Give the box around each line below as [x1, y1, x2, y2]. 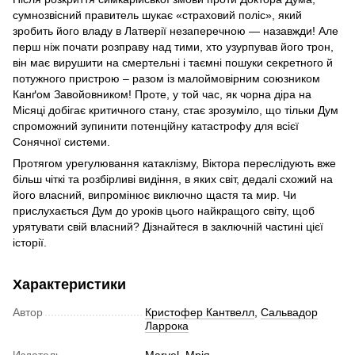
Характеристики [13, 277, 126, 293]
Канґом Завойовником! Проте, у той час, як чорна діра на [13, 88, 311, 101]
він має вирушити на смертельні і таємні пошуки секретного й [13, 56, 333, 70]
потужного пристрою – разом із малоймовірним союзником [13, 72, 320, 86]
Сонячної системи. [13, 136, 110, 149]
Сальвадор [261, 306, 318, 319]
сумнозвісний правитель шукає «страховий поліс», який [13, 9, 302, 22]
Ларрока [145, 319, 189, 333]
